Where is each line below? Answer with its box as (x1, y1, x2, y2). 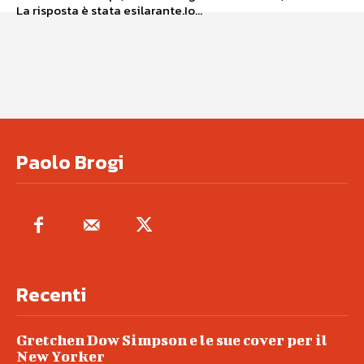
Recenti (16, 279, 86, 309)
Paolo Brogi (16, 147, 123, 176)
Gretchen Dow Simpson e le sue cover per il (16, 331, 327, 349)
